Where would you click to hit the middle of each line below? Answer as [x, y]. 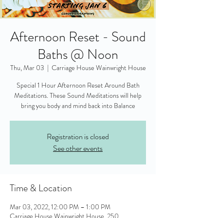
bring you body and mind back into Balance [78, 106]
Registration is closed [78, 136]
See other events [78, 148]
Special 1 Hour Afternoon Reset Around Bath [78, 85]
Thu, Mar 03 [27, 68]
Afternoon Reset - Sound [78, 37]
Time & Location [41, 188]
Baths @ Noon [78, 54]
